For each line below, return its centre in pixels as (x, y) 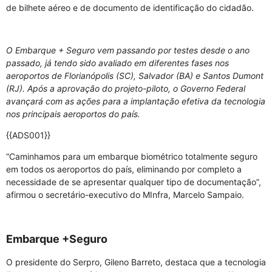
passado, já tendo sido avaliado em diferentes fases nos (117, 63)
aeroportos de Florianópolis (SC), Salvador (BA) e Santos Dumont (135, 76)
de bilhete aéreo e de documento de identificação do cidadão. (130, 8)
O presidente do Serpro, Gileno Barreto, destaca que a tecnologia (136, 262)
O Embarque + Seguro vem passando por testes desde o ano (128, 50)
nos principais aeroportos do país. (73, 114)
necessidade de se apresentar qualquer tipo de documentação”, (134, 182)
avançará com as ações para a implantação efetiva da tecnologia (136, 101)
